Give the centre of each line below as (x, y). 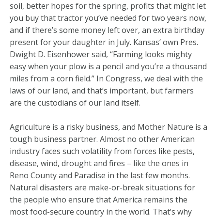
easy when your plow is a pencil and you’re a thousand (108, 66)
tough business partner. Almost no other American (102, 139)
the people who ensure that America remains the (99, 200)
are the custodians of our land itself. (75, 103)
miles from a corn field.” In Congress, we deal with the (106, 78)
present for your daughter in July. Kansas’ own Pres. (104, 42)
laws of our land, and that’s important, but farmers (102, 91)
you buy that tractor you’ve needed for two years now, (108, 18)
